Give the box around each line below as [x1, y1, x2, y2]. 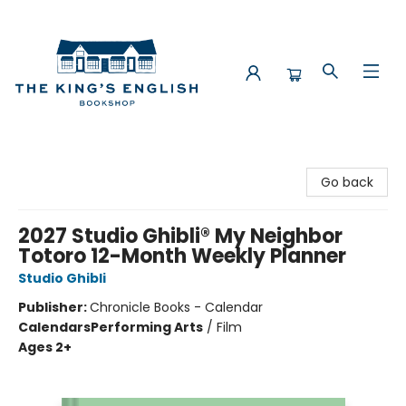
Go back [321, 173, 373, 191]
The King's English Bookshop [14, 153, 188, 171]
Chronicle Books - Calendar [90, 298, 263, 316]
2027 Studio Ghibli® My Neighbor [18, 222, 343, 250]
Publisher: [18, 298, 90, 316]
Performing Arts [91, 318, 203, 336]
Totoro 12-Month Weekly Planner [18, 242, 346, 270]
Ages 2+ [18, 338, 72, 356]
